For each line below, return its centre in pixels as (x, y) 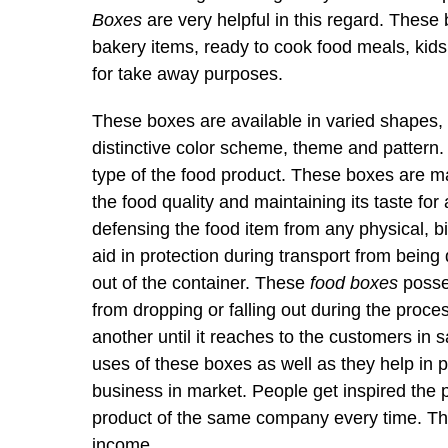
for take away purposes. (187, 74)
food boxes (354, 283)
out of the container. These (201, 283)
